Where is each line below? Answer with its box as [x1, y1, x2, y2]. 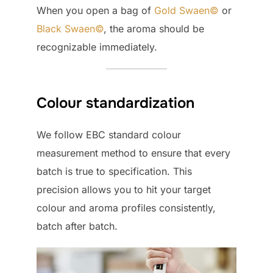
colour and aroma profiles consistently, [37, 202, 216, 214]
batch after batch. [37, 220, 118, 233]
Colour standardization [37, 94, 194, 113]
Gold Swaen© [154, 4, 219, 17]
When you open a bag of [37, 4, 154, 17]
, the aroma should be [104, 23, 204, 35]
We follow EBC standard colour [37, 129, 181, 141]
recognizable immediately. [37, 41, 157, 54]
